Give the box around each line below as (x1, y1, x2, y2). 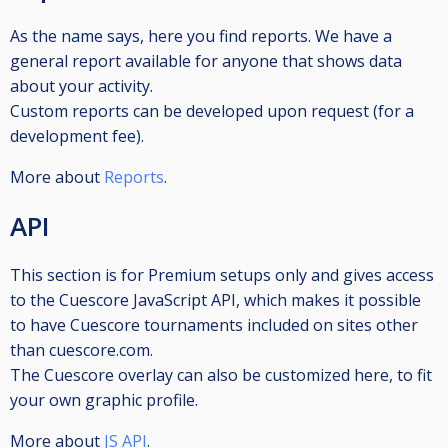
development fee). (10, 125, 144, 148)
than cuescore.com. (10, 339, 153, 362)
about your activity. (10, 75, 153, 98)
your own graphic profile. (10, 389, 198, 412)
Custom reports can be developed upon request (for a (10, 100, 414, 123)
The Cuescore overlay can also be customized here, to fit (10, 364, 432, 387)
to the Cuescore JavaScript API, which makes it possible (10, 289, 421, 312)
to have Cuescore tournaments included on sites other (10, 314, 418, 337)
